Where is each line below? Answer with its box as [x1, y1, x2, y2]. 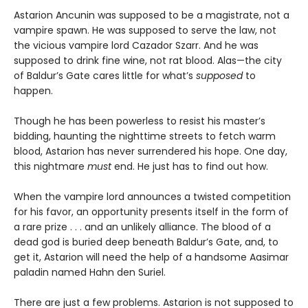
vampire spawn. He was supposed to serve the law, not [14, 23, 276, 37]
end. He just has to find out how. [111, 159, 268, 173]
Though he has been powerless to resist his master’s [14, 113, 265, 128]
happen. [14, 83, 53, 98]
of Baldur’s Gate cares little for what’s [14, 68, 196, 82]
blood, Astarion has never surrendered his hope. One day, [14, 144, 287, 158]
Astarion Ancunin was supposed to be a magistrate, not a [14, 8, 289, 22]
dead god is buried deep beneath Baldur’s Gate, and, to [14, 234, 278, 249]
